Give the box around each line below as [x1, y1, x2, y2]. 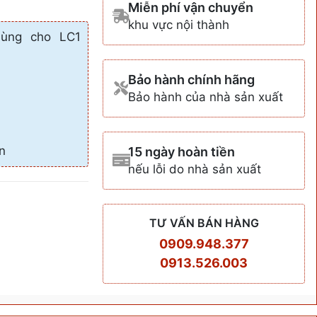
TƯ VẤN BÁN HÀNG [149, 215, 259, 230]
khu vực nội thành [128, 17, 230, 32]
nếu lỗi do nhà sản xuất [128, 161, 262, 176]
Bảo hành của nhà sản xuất [128, 89, 284, 104]
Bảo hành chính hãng [128, 71, 255, 87]
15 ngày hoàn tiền [128, 144, 236, 159]
